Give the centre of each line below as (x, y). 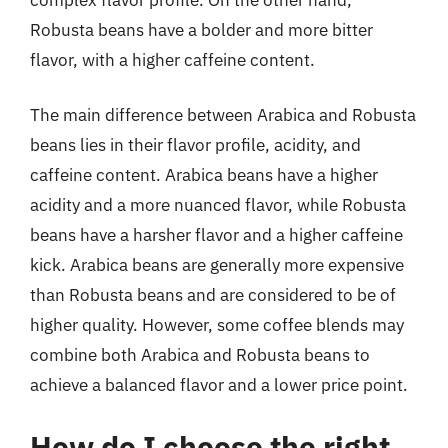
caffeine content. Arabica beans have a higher (204, 175)
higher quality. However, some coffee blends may (217, 325)
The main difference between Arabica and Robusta (223, 115)
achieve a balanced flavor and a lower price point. (219, 385)
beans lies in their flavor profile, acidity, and (195, 145)
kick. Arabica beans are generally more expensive (217, 265)
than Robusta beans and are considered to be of (213, 295)
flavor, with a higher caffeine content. (172, 59)
